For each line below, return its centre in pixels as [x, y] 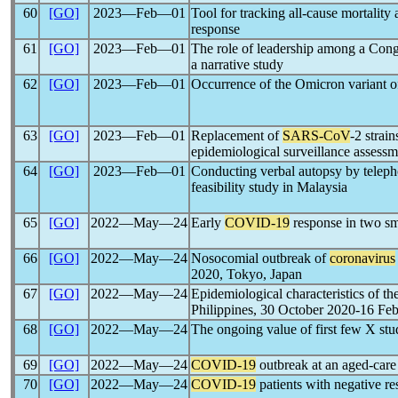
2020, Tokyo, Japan [247, 274]
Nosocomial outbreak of [260, 258]
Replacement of [237, 135]
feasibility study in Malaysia [269, 187]
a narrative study [237, 64]
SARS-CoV [316, 135]
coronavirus [362, 258]
